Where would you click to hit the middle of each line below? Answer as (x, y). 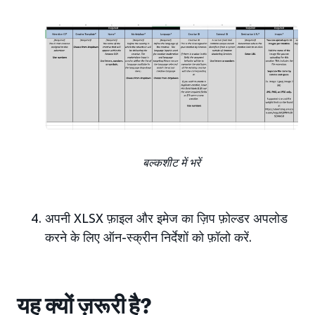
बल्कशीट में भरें (172, 162)
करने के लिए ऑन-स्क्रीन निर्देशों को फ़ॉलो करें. (148, 237)
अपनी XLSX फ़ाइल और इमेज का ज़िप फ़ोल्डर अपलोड (166, 218)
